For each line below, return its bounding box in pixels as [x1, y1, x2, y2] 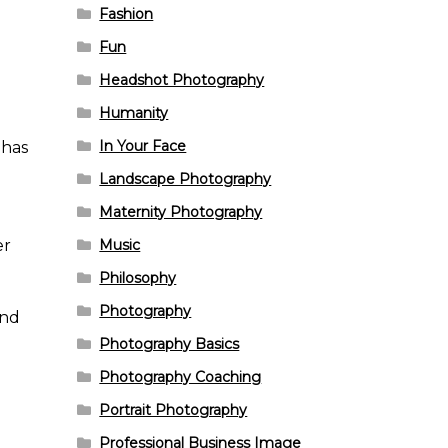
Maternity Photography [99, 202, 263, 221]
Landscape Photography [99, 169, 272, 188]
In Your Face [99, 136, 187, 155]
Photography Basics [99, 334, 240, 353]
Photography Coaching [99, 367, 262, 386]
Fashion [99, 4, 154, 23]
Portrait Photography [99, 400, 248, 419]
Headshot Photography [99, 70, 265, 89]
